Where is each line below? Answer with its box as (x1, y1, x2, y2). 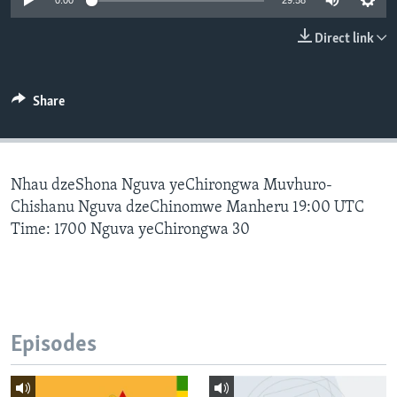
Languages (30, 58, 100, 75)
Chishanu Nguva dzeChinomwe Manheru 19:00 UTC (11, 199, 364, 217)
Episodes (11, 333, 97, 358)
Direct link (315, 32, 374, 47)
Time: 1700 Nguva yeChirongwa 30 (11, 222, 250, 239)
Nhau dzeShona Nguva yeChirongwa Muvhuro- (11, 177, 332, 195)
